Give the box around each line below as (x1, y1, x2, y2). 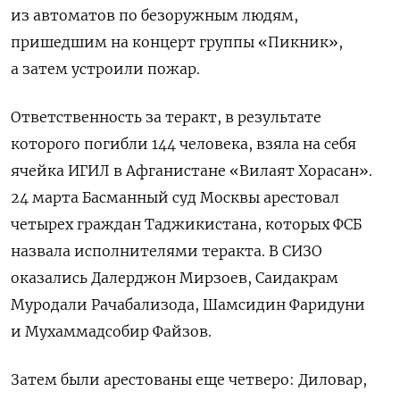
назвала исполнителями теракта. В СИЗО (11, 241, 322, 260)
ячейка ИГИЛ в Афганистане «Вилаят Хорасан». (11, 161, 372, 179)
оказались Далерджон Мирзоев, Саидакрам (11, 268, 338, 287)
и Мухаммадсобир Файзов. (11, 321, 212, 340)
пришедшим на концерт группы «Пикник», (11, 32, 343, 51)
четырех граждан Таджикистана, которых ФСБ (11, 214, 362, 233)
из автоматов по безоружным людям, (11, 5, 298, 24)
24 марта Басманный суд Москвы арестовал (11, 187, 339, 206)
